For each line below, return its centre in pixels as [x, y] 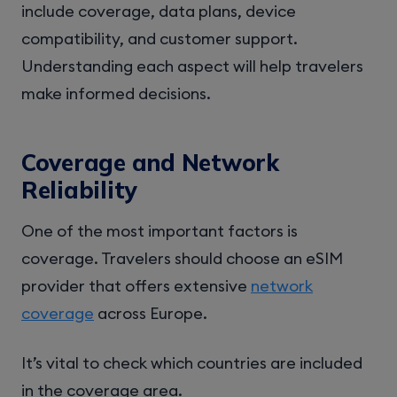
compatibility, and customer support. [160, 38]
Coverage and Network [150, 162]
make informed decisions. [116, 93]
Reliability [79, 190]
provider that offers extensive [136, 286]
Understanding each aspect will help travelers [192, 66]
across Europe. [151, 314]
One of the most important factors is [160, 231]
